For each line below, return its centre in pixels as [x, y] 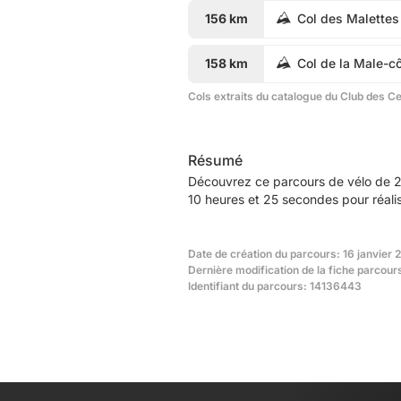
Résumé [215, 160]
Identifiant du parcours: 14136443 [275, 286]
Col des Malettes [348, 18]
